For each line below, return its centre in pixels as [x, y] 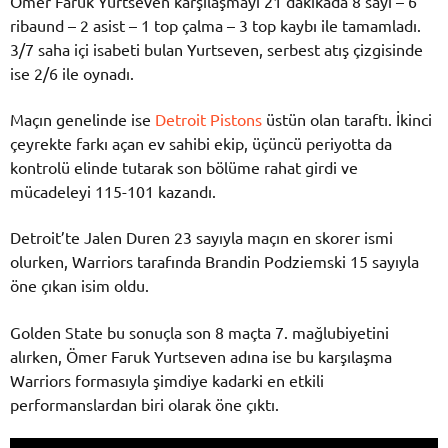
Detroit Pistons [208, 119]
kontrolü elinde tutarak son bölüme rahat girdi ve [184, 167]
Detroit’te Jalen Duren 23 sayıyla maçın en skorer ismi [201, 237]
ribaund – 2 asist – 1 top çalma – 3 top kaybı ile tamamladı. [215, 24]
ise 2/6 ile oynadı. [72, 72]
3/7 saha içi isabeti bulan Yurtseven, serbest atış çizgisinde [216, 48]
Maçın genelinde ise [82, 119]
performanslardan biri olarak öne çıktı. [144, 403]
